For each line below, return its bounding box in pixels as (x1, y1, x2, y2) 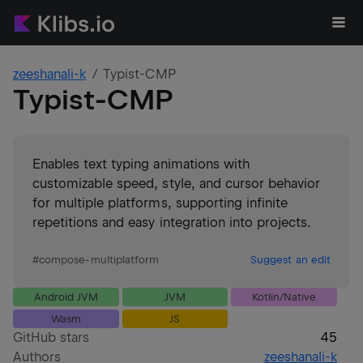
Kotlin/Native (251, 291, 317, 303)
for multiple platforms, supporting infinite (32, 195, 288, 211)
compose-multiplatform (39, 254, 160, 266)
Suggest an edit (250, 254, 331, 266)
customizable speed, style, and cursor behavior (32, 176, 321, 191)
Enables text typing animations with (32, 156, 250, 172)
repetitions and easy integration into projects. (32, 215, 311, 230)
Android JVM (33, 291, 98, 303)
